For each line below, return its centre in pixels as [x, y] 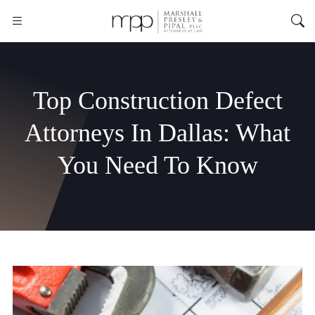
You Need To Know [157, 165]
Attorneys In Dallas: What [157, 133]
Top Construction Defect [157, 101]
